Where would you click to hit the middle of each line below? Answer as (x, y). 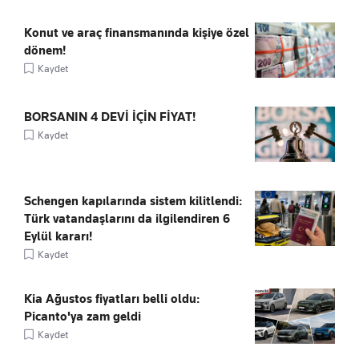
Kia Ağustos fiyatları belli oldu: (112, 298)
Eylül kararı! (58, 236)
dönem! (45, 50)
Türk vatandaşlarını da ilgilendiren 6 (127, 218)
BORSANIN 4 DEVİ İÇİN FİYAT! (110, 117)
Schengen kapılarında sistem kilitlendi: (133, 201)
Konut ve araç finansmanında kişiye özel (137, 32)
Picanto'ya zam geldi (83, 316)
